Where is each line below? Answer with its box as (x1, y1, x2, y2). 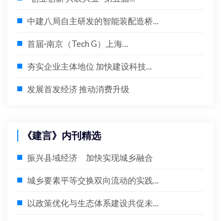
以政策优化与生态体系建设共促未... (27, 198, 159, 208)
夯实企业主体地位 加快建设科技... (27, 61, 152, 72)
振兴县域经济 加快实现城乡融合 (27, 152, 153, 163)
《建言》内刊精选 (22, 130, 101, 142)
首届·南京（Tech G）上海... (27, 38, 128, 49)
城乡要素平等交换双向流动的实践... (27, 175, 159, 185)
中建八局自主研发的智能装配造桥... (27, 16, 159, 26)
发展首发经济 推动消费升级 (27, 84, 129, 94)
